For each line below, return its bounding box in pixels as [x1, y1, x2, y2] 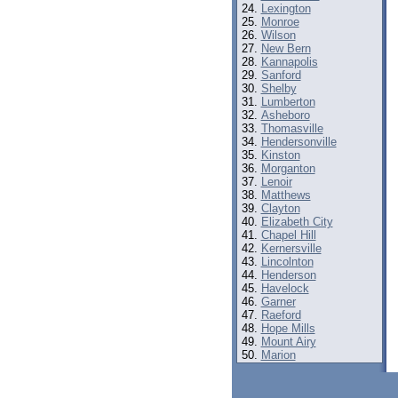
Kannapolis [260, 55, 318, 68]
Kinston [260, 148, 300, 162]
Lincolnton [260, 255, 314, 268]
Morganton [260, 162, 315, 175]
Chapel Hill [260, 228, 316, 242]
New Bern [260, 42, 311, 55]
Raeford [260, 308, 301, 322]
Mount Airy [260, 335, 316, 348]
